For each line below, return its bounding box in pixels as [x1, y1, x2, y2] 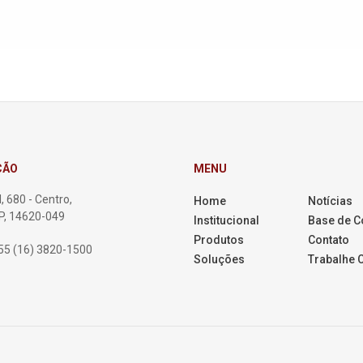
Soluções [194, 253, 245, 266]
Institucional [194, 214, 259, 227]
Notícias [308, 194, 352, 207]
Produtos [194, 233, 244, 246]
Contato [308, 233, 349, 246]
